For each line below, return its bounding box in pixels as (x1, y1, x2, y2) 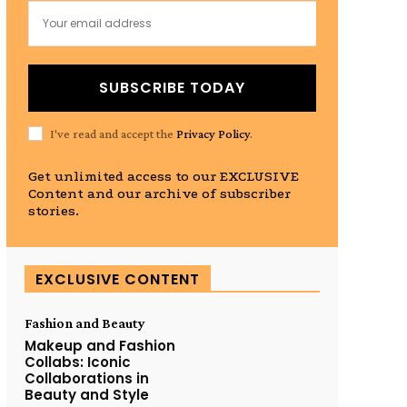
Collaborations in (24, 369, 149, 388)
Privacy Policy (175, 125, 250, 141)
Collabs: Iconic (24, 352, 131, 372)
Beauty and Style (24, 385, 149, 404)
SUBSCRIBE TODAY (98, 77, 245, 98)
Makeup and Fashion (24, 336, 175, 355)
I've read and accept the (49, 125, 176, 141)
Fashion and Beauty (24, 315, 145, 331)
